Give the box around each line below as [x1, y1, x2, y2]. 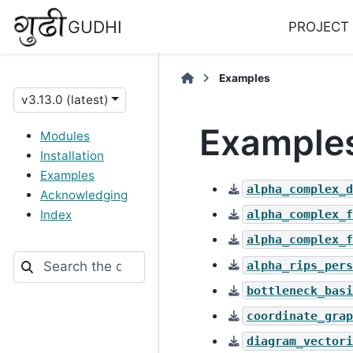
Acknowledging [40, 188, 128, 203]
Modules [40, 128, 90, 143]
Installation [40, 148, 104, 163]
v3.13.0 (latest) [20, 91, 109, 107]
